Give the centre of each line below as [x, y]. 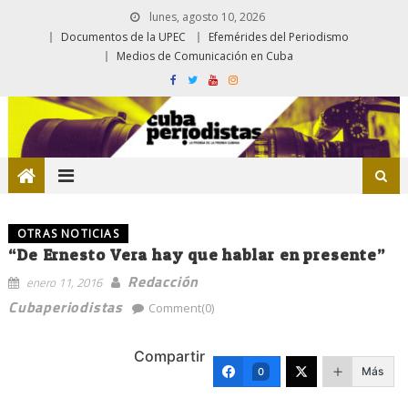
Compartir [170, 356]
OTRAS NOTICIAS [68, 233]
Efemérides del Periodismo [279, 37]
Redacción [163, 281]
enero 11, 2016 [64, 282]
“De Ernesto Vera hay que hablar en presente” [196, 254]
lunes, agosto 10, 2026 [205, 17]
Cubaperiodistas [65, 306]
